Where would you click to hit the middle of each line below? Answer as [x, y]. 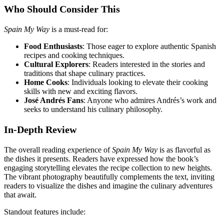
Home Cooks [46, 82]
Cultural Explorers [56, 64]
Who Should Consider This [62, 9]
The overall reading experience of [58, 150]
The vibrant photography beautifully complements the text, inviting [109, 177]
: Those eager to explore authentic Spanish [149, 46]
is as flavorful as [184, 150]
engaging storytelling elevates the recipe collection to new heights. [108, 168]
